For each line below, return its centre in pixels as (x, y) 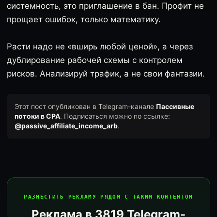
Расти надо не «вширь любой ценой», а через (100, 46)
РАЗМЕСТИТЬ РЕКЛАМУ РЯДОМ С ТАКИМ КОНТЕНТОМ (108, 197)
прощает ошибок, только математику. (84, 19)
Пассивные (175, 106)
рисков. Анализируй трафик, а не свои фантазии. (106, 74)
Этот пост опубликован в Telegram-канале (85, 106)
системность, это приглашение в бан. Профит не (105, 6)
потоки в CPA (37, 116)
